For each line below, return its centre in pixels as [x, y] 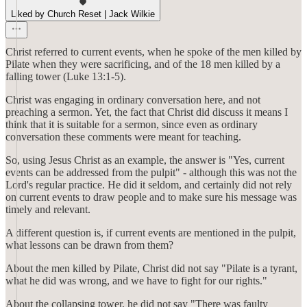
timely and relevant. [48, 209]
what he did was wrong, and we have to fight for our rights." [136, 281]
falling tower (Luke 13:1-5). [66, 76]
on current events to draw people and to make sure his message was [151, 197]
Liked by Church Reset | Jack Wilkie [83, 14]
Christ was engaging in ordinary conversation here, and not [133, 100]
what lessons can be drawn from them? [89, 245]
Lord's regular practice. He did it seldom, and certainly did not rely [149, 185]
